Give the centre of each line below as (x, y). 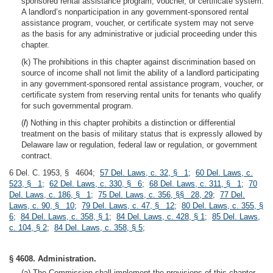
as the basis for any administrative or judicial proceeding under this (139, 34)
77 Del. (232, 195)
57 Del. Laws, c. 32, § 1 (144, 173)
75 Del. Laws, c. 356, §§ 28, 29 (155, 195)
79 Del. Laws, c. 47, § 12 (128, 206)
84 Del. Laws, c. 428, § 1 (161, 217)
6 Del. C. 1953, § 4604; (55, 173)
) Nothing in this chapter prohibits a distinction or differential (130, 123)
